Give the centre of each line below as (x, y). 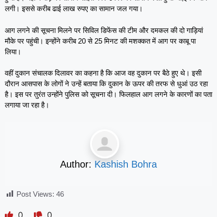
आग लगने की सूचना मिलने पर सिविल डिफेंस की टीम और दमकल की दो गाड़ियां (104, 30)
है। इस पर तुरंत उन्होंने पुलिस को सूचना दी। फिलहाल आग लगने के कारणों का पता (108, 94)
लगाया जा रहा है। (27, 105)
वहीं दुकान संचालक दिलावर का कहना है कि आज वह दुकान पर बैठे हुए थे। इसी (103, 73)
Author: (77, 164)
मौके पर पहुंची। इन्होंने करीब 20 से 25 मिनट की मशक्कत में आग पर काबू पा (100, 41)
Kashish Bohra (126, 164)
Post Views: (35, 194)
